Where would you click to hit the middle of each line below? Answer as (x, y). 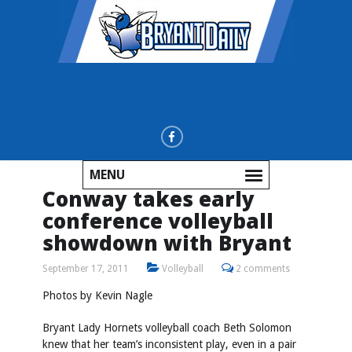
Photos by (69, 295)
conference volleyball (158, 221)
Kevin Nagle (124, 295)
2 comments (263, 269)
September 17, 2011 (86, 269)
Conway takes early (148, 199)
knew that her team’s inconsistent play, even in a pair (169, 344)
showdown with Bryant (167, 243)
